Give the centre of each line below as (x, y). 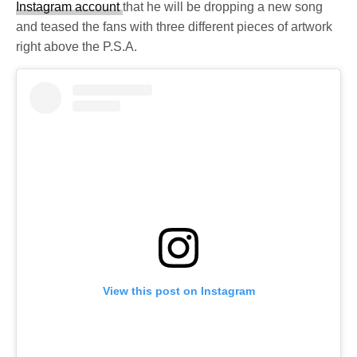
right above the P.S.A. (77, 47)
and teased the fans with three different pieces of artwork (175, 27)
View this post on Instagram (178, 290)
